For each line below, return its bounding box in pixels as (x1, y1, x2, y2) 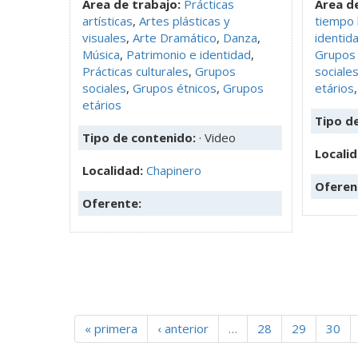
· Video (199, 129, 236, 145)
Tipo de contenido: (82, 129, 199, 145)
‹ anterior (157, 320, 209, 336)
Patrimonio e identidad (126, 46, 251, 62)
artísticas (82, 12, 133, 29)
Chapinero (146, 161, 201, 178)
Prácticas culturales (82, 62, 189, 79)
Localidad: (82, 161, 146, 178)
